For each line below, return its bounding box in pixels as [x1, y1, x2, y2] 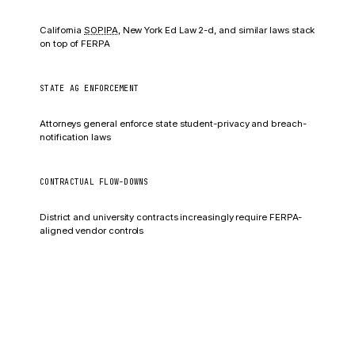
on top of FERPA [40, 38, 110, 49]
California [40, 25, 85, 36]
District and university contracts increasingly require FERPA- [40, 212, 303, 223]
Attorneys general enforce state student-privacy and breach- [40, 118, 307, 129]
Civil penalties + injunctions [40, 99, 194, 113]
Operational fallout [57, 298, 163, 313]
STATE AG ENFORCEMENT [40, 83, 139, 94]
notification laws [40, 132, 111, 143]
